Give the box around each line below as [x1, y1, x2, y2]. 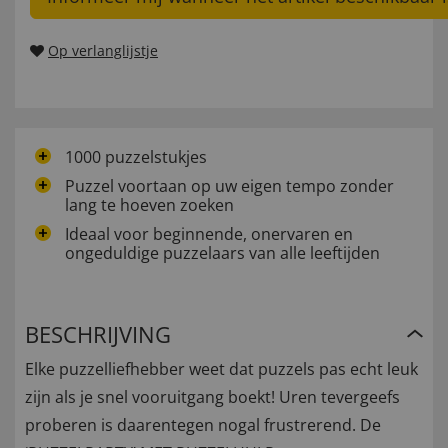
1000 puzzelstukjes [65, 146, 207, 169]
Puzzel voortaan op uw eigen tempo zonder [65, 175, 394, 198]
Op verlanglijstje [48, 41, 158, 61]
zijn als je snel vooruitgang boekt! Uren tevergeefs [25, 386, 400, 409]
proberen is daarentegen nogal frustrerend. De [25, 414, 381, 437]
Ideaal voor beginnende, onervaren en [65, 223, 353, 246]
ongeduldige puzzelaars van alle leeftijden [65, 242, 380, 265]
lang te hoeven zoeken [65, 194, 234, 217]
